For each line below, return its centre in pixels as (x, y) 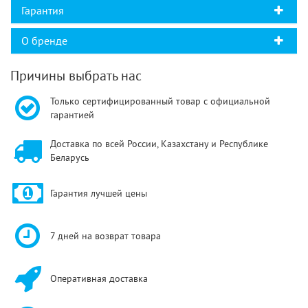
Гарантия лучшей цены (99, 194)
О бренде (44, 41)
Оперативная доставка (99, 279)
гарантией (72, 115)
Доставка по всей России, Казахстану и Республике (159, 144)
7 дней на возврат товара (106, 236)
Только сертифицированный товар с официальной (160, 101)
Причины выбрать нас (76, 76)
